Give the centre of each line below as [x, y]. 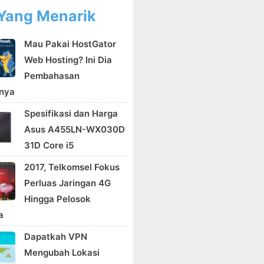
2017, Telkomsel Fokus [72, 167]
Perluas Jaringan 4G [67, 183]
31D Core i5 [49, 145]
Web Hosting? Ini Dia [68, 60]
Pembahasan [52, 76]
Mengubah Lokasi [62, 253]
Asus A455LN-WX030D [75, 129]
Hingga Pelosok [57, 199]
